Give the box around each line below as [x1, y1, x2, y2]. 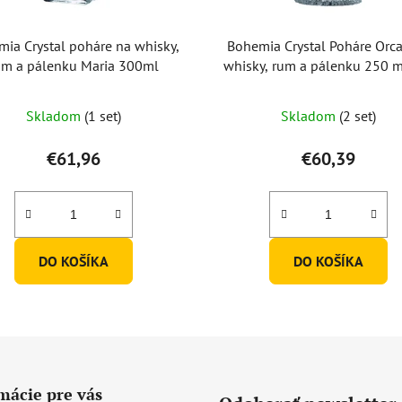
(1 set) [83, 107, 121, 126]
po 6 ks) [304, 76, 354, 95]
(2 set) [339, 107, 377, 126]
